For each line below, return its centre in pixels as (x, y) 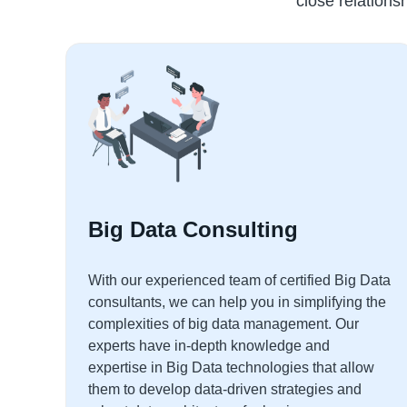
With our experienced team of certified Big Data (239, 280)
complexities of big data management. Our (223, 324)
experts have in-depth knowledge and (209, 346)
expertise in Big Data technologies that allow (231, 367)
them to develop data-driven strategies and (225, 389)
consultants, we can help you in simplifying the (237, 302)
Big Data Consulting (193, 229)
